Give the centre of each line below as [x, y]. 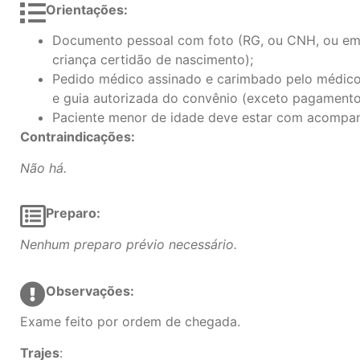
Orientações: [88, 10]
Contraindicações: [78, 137]
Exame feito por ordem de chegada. [130, 322]
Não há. [43, 168]
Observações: [92, 291]
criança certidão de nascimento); [153, 60]
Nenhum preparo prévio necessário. [129, 244]
